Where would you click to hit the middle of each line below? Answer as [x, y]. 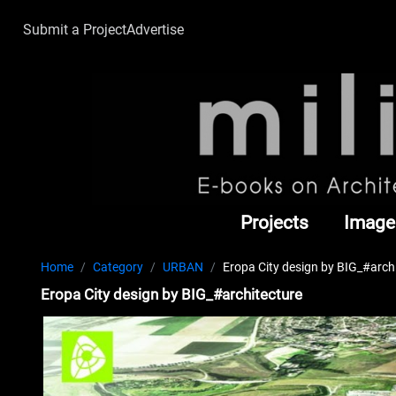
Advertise [155, 30]
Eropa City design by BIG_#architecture [172, 295]
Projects [274, 222]
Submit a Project [75, 30]
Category [118, 267]
